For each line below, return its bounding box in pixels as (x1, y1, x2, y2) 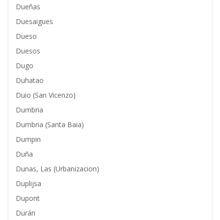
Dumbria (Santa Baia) (16, 120, 84, 129)
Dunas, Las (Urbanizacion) (16, 164, 99, 173)
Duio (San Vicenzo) (16, 90, 76, 100)
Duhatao (16, 76, 44, 85)
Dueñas (16, 2, 40, 11)
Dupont (16, 193, 40, 203)
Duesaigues (16, 17, 53, 26)
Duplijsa (16, 179, 41, 188)
